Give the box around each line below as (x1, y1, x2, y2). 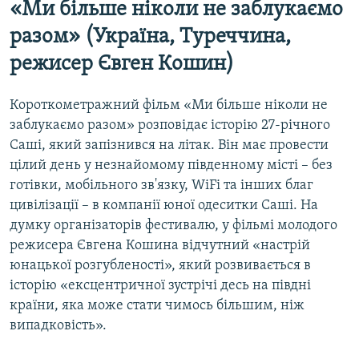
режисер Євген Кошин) (10, 54, 234, 76)
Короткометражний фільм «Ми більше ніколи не (10, 97, 328, 113)
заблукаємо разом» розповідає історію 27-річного (10, 117, 330, 133)
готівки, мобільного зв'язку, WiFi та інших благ (10, 177, 313, 193)
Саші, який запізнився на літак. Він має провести (10, 137, 329, 153)
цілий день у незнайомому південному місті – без (10, 157, 333, 173)
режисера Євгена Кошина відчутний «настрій (10, 237, 310, 253)
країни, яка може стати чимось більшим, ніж (10, 297, 305, 313)
